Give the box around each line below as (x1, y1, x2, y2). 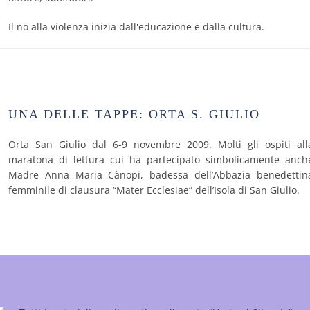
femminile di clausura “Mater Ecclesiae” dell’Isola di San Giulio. (8, 183, 300, 197)
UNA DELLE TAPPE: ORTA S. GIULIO (8, 107, 260, 121)
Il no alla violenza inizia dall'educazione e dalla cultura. (8, 20, 264, 33)
